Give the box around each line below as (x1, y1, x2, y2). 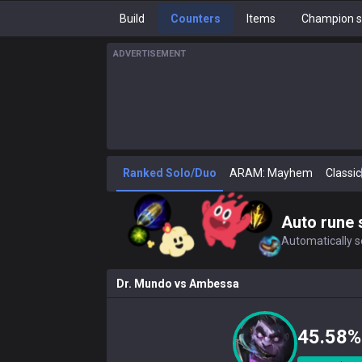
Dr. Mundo (116, 277, 172, 290)
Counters (170, 12, 221, 25)
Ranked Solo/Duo (123, 166, 217, 179)
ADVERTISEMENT (113, 48, 186, 59)
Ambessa (189, 277, 239, 290)
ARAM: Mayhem (229, 166, 313, 179)
